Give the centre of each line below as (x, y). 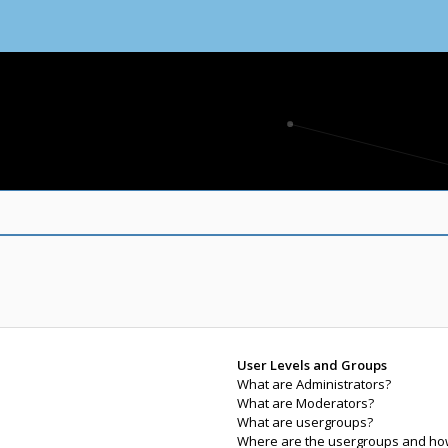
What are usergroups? (304, 422)
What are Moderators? (305, 403)
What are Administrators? (313, 384)
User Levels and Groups (311, 365)
